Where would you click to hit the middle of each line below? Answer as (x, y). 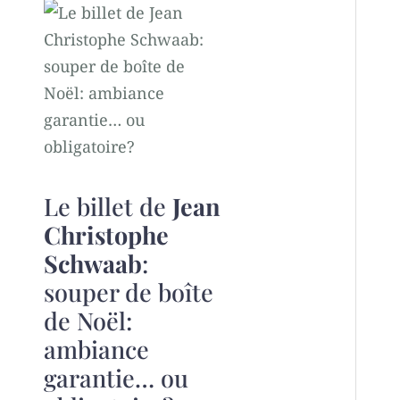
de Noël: (87, 320)
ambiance (96, 349)
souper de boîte (128, 292)
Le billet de (108, 206)
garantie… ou (116, 377)
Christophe (106, 234)
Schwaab (92, 263)
